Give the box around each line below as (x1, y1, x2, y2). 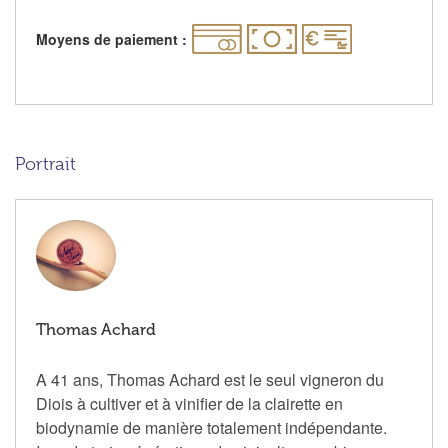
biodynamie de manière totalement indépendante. (36, 416, 387, 440)
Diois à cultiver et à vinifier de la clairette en (36, 392, 343, 416)
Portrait (15, 154, 76, 175)
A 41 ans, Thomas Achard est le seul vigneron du (36, 368, 384, 392)
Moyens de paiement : (36, 29, 187, 50)
